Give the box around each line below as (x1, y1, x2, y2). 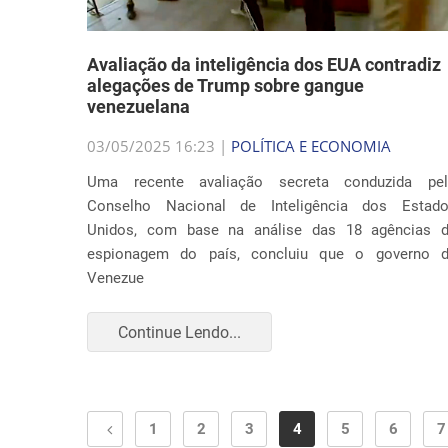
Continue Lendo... (118, 322, 241, 342)
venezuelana (87, 96, 190, 117)
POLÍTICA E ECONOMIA (231, 136, 391, 156)
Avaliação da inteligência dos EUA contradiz (87, 54, 441, 75)
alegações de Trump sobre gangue (87, 75, 364, 96)
